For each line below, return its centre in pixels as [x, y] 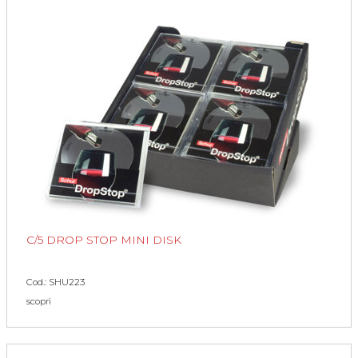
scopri [39, 301]
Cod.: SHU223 [56, 282]
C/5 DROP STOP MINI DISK [104, 239]
